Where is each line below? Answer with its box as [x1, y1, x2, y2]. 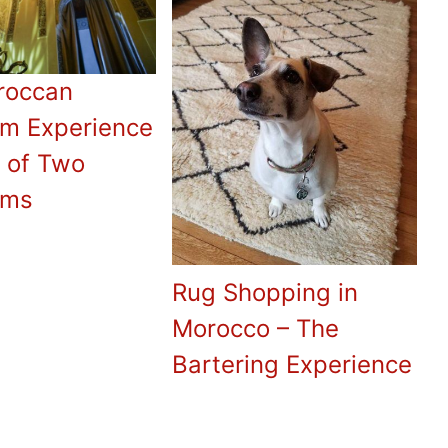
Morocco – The [172, 314, 340, 344]
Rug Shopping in [172, 278, 359, 308]
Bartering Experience [172, 350, 413, 380]
